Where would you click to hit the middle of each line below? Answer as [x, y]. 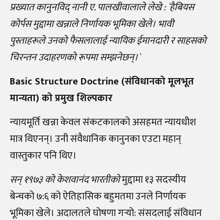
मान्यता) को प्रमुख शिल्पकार [61, 98]
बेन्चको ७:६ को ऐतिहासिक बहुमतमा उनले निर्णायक [98, 196]
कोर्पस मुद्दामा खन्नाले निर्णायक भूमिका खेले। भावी [92, 24]
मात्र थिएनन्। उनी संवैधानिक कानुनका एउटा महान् [96, 139]
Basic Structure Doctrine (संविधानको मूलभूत [102, 81]
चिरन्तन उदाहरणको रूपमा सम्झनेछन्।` [75, 57]
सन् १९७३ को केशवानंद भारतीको [65, 179]
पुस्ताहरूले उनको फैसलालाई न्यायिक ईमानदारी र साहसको [108, 41]
